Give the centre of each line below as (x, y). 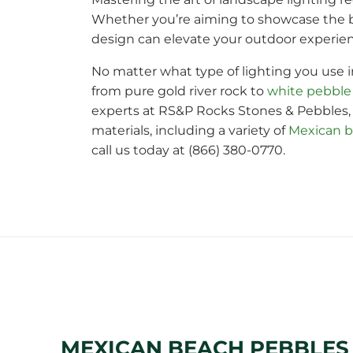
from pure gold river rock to (179, 91)
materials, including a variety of (190, 130)
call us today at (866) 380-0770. (188, 150)
